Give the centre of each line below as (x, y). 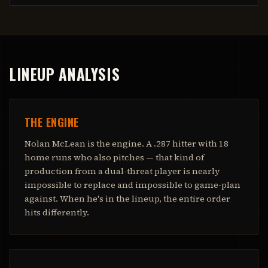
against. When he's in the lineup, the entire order (127, 199)
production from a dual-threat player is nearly (122, 171)
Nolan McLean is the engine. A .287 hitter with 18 (127, 144)
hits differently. (57, 212)
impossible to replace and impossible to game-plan (133, 185)
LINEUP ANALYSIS (65, 74)
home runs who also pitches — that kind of (114, 157)
